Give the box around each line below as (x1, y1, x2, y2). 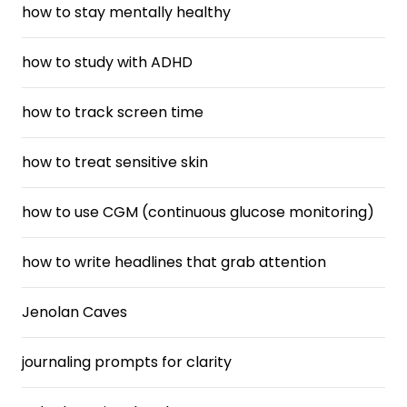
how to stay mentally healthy (22, 2, 231, 23)
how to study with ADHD (22, 52, 193, 73)
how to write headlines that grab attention (22, 252, 326, 273)
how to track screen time (22, 102, 203, 123)
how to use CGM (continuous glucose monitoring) (22, 202, 374, 223)
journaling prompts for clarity (22, 352, 232, 372)
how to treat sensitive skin (22, 152, 208, 173)
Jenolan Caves (22, 302, 127, 323)
